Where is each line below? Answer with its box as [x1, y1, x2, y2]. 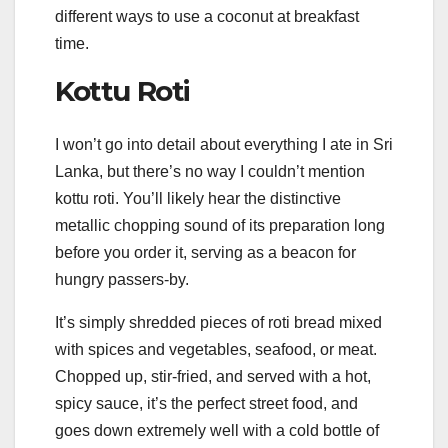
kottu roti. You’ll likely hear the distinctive [55, 189, 341, 207]
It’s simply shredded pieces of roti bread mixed [55, 313, 382, 331]
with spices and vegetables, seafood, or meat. [55, 340, 377, 358]
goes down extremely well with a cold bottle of [55, 421, 379, 439]
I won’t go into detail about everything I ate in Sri [55, 135, 393, 153]
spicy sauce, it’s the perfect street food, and [55, 394, 358, 412]
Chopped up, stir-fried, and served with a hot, [55, 367, 371, 385]
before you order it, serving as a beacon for [55, 243, 356, 261]
